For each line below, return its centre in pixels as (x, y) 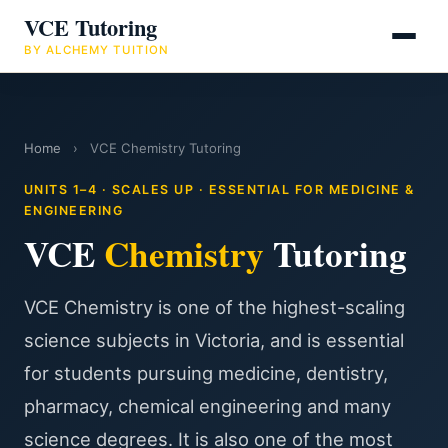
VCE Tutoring (90, 27)
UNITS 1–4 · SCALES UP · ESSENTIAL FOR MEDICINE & (219, 189)
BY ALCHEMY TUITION (96, 50)
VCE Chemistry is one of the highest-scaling (214, 307)
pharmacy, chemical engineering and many (207, 406)
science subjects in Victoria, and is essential (214, 340)
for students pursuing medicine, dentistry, (206, 373)
